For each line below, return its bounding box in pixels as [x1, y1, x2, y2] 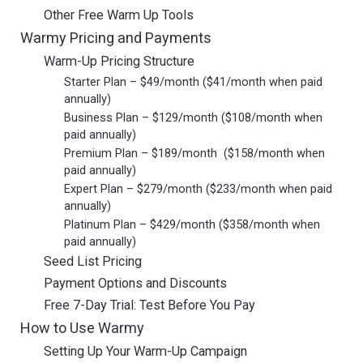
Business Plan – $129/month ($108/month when [64, 110, 323, 125]
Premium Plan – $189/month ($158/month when [64, 146, 326, 160]
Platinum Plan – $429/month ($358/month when [64, 217, 321, 232]
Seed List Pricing [43, 254, 142, 269]
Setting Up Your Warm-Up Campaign [43, 344, 247, 359]
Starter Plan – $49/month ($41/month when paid [64, 75, 323, 89]
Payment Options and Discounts [43, 275, 227, 291]
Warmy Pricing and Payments [20, 29, 211, 46]
